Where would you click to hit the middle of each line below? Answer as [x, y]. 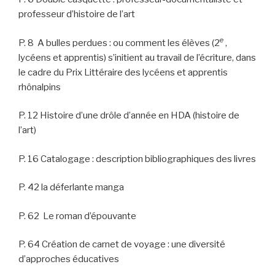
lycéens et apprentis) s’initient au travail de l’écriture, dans [137, 57]
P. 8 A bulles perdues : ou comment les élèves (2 [119, 43]
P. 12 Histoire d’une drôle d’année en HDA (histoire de [129, 116]
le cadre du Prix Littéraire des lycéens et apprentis [123, 72]
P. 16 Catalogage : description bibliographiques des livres [137, 159]
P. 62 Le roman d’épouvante [77, 216]
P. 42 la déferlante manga [71, 188]
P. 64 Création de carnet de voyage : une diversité [122, 245]
